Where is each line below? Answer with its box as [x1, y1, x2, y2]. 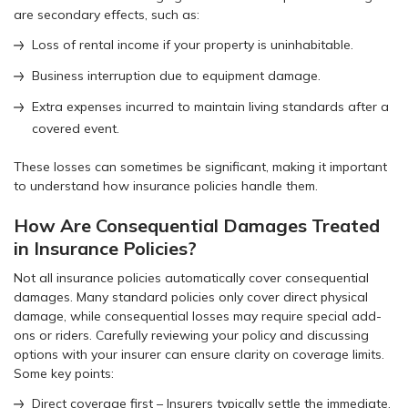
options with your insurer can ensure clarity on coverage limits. [14, 345, 384, 362]
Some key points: [14, 364, 114, 382]
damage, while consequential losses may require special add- [14, 307, 382, 324]
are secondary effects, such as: [14, 5, 199, 23]
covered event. [32, 119, 119, 137]
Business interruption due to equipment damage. [32, 66, 321, 84]
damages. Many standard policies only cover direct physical [14, 288, 368, 305]
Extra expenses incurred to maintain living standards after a [32, 97, 389, 115]
